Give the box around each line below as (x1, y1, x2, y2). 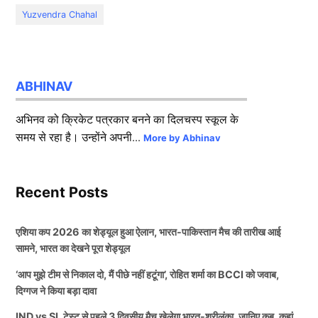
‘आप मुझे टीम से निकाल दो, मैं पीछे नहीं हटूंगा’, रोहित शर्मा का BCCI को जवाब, (16, 268, 280, 280)
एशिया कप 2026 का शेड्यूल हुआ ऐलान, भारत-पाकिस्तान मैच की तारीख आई (16, 226, 282, 238)
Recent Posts (16, 183, 109, 202)
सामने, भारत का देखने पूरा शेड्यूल (16, 242, 131, 255)
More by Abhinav (143, 131, 221, 143)
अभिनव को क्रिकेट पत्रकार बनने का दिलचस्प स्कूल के (16, 111, 239, 127)
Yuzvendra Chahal (22, 9, 98, 20)
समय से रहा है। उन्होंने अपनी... (16, 128, 144, 145)
